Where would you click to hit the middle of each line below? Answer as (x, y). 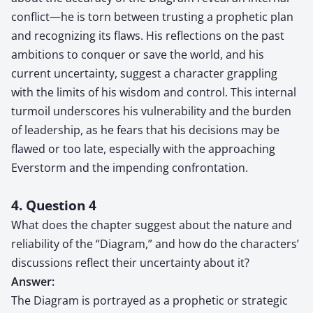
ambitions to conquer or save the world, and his (138, 54)
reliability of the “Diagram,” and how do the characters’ (155, 243)
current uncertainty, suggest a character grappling (144, 73)
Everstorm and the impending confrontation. (130, 167)
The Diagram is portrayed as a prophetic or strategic (150, 300)
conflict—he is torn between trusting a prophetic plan (152, 16)
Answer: (33, 281)
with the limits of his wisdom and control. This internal (154, 92)
